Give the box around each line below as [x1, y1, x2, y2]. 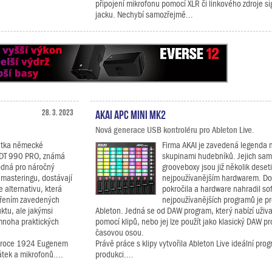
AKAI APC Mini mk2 [95, 107, 166, 120]
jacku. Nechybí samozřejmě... [95, 10, 193, 19]
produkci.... [95, 250, 134, 259]
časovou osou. [95, 228, 144, 237]
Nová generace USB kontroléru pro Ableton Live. [95, 125, 254, 135]
